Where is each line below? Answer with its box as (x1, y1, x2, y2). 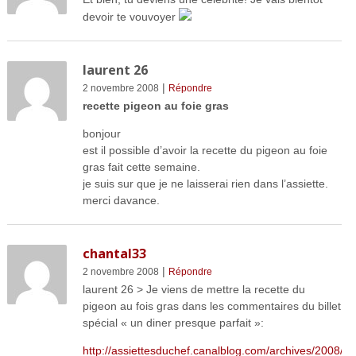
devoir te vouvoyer (82, 10, 179, 23)
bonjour (82, 126, 121, 140)
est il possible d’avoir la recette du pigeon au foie (82, 143, 327, 157)
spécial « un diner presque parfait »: (82, 315, 264, 329)
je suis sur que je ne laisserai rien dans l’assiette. (82, 176, 328, 190)
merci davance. (82, 193, 160, 207)
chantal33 (82, 244, 146, 262)
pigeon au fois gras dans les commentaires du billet (82, 299, 341, 312)
